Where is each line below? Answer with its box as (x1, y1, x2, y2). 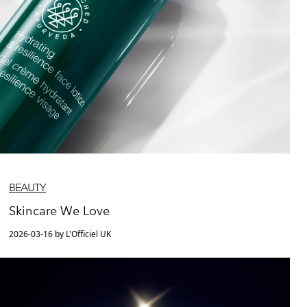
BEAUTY (9, 181, 46, 195)
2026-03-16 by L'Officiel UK (9, 228, 111, 241)
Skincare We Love (9, 204, 110, 219)
